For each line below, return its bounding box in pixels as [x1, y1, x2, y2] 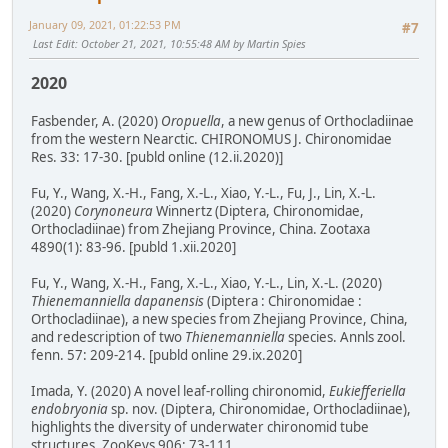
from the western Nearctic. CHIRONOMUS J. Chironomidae [31, 130, 392, 149]
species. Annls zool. [285, 328, 406, 347]
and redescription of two [31, 328, 185, 347]
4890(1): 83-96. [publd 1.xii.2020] [31, 238, 236, 257]
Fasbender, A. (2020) [31, 112, 161, 131]
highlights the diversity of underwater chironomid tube [31, 418, 369, 437]
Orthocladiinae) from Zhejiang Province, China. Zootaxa [31, 220, 370, 239]
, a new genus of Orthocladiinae [221, 112, 414, 131]
